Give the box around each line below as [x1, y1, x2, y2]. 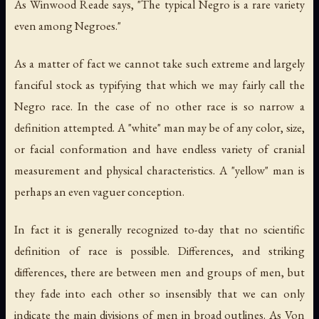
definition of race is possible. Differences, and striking [14, 243, 305, 259]
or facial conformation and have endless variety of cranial [14, 141, 305, 157]
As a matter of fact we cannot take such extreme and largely [14, 56, 305, 72]
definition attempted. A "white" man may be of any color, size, [14, 120, 305, 136]
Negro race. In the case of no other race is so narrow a [14, 98, 305, 115]
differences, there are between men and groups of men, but [14, 264, 305, 281]
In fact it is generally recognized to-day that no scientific [14, 221, 305, 238]
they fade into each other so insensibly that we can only [14, 286, 305, 302]
